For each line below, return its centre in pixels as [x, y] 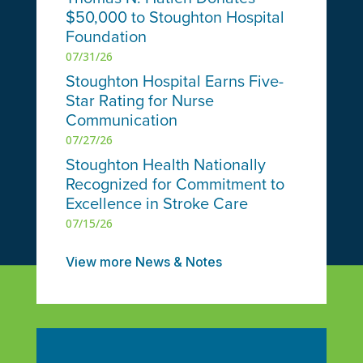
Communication [121, 120]
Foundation [106, 37]
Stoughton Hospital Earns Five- [174, 81]
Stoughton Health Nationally [165, 165]
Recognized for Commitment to [175, 184]
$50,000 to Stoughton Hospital [175, 17]
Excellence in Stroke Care [156, 204]
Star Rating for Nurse [139, 101]
